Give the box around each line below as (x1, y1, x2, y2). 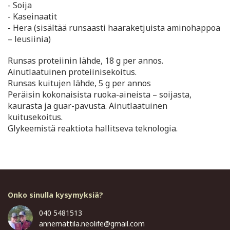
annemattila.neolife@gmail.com (39, 219, 145, 229)
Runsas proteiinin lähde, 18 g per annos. (8, 55, 165, 67)
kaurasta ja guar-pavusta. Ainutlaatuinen (8, 100, 167, 112)
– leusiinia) (8, 33, 51, 45)
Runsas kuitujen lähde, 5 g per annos (8, 78, 151, 89)
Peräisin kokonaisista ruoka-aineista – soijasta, (8, 89, 191, 101)
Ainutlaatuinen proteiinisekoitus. (8, 66, 137, 78)
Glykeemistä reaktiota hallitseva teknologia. (8, 123, 178, 135)
